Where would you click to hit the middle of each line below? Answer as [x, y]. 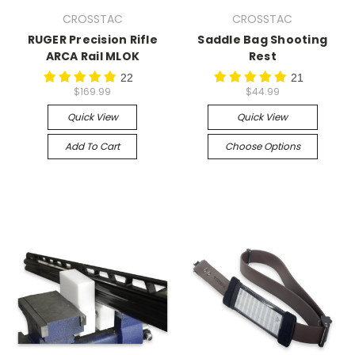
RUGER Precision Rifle [92, 39]
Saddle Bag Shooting [263, 39]
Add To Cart [93, 147]
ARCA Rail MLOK [92, 56]
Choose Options [262, 147]
